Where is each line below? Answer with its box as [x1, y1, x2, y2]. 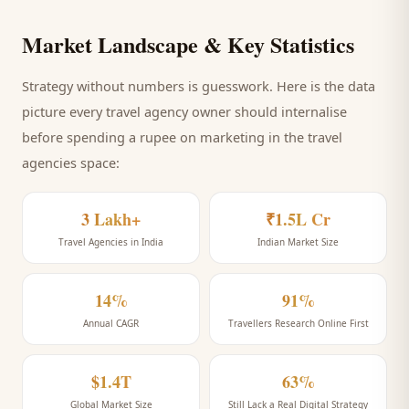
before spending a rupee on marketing [22, 128, 265, 146]
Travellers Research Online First [227, 317, 369, 330]
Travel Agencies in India [58, 236, 163, 248]
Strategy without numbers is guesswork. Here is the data [22, 77, 375, 95]
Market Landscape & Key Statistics [22, 28, 354, 60]
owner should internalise [188, 102, 347, 121]
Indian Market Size [257, 236, 339, 248]
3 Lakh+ [81, 207, 141, 231]
